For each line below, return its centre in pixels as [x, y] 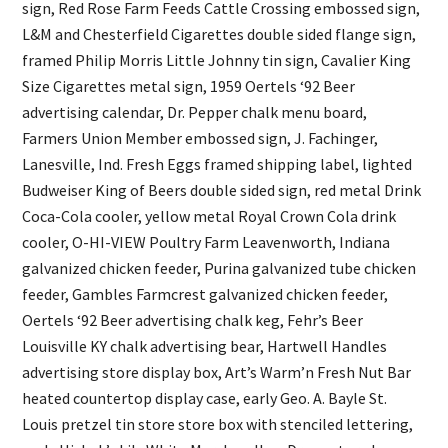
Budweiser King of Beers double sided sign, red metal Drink [222, 190]
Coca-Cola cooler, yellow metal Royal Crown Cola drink [209, 216]
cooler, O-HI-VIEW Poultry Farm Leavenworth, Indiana [206, 242]
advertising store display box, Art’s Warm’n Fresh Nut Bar [217, 372]
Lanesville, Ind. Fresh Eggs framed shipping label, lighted [217, 164]
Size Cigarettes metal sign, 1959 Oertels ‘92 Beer [189, 86]
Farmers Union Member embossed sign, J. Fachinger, [200, 138]
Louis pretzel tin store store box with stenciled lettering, [218, 424]
